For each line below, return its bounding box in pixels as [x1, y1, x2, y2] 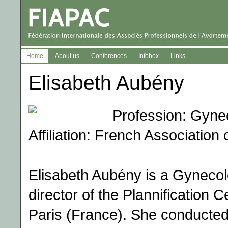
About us [55, 52, 79, 60]
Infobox [138, 52, 159, 60]
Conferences [91, 52, 127, 60]
